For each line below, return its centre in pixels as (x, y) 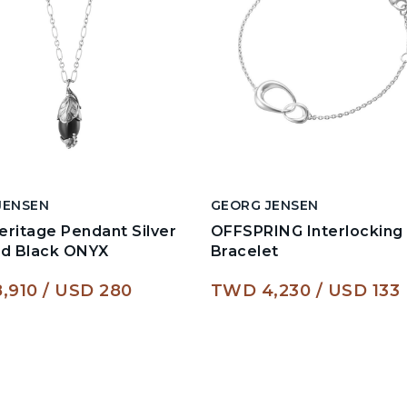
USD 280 (94, 291)
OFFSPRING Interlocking (307, 232)
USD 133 (363, 291)
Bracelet (244, 252)
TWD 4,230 (260, 291)
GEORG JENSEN (264, 206)
